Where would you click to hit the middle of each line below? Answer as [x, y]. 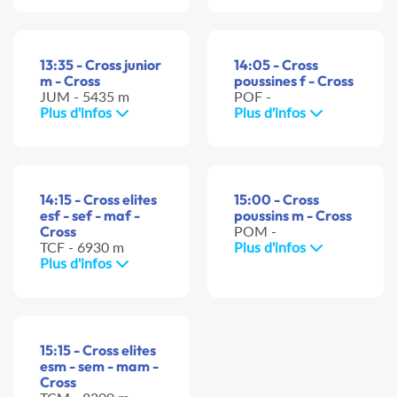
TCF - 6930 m [82, 247]
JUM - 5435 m [85, 97]
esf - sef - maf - [90, 216]
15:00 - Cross [276, 200]
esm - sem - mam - [99, 366]
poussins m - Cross [293, 216]
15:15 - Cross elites [98, 350]
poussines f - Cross [294, 81]
